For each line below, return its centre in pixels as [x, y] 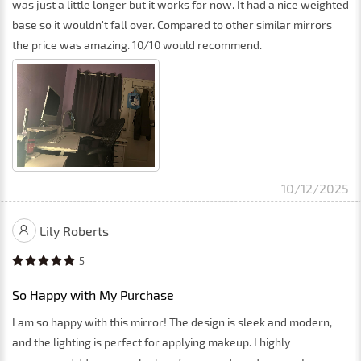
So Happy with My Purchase [93, 294]
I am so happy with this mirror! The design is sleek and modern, [172, 322]
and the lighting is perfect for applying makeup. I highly [151, 342]
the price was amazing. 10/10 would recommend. [137, 44]
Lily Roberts [74, 230]
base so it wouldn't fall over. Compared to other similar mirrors [172, 24]
